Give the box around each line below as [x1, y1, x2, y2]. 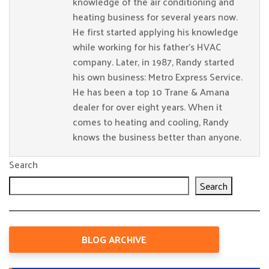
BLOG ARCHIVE [82, 231, 147, 248]
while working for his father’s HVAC [73, 38, 221, 55]
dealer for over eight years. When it [73, 98, 222, 115]
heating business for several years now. [73, 8, 238, 25]
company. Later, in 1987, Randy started [73, 53, 234, 70]
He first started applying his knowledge [73, 23, 238, 40]
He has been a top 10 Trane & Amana [73, 83, 229, 100]
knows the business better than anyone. [73, 128, 241, 145]
